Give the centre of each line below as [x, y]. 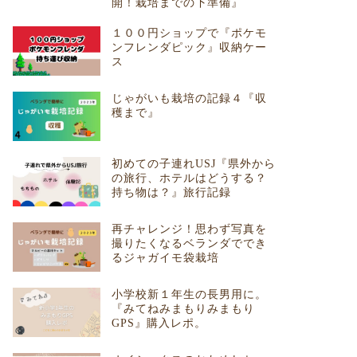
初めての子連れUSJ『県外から [193, 163]
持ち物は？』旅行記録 [171, 192]
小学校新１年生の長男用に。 [189, 294]
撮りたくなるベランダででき [189, 243]
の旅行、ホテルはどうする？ [189, 178]
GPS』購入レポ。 [159, 323]
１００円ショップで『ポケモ [189, 33]
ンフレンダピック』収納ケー [189, 48]
